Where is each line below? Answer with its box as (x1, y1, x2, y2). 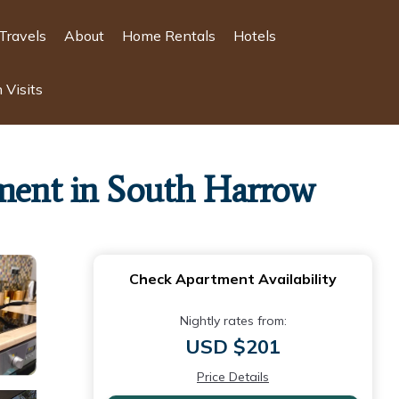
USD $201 (185, 334, 281, 359)
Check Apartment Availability (129, 270, 337, 288)
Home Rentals (121, 27, 216, 45)
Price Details (197, 369, 269, 385)
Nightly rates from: (179, 313, 287, 329)
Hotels (232, 27, 276, 45)
